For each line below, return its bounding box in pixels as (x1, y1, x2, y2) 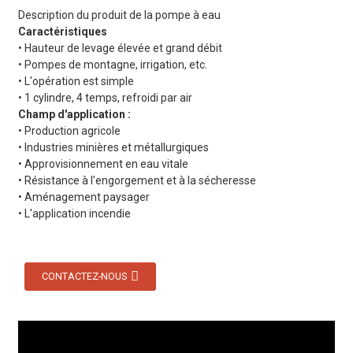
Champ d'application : (17, 108, 131, 121)
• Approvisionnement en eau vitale (17, 158, 188, 170)
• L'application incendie (17, 207, 131, 220)
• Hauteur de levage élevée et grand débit (17, 42, 222, 54)
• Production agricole (17, 124, 121, 137)
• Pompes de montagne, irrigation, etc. (17, 58, 207, 71)
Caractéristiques (17, 25, 107, 38)
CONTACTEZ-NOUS (41, 270, 127, 282)
